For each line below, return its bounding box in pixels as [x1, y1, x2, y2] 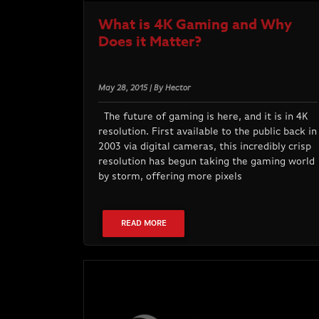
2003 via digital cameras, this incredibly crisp [98, 142, 311, 152]
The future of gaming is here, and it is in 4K [98, 112, 308, 122]
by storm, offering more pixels [98, 172, 242, 182]
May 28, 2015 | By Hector [98, 84, 191, 93]
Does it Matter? [98, 31, 202, 51]
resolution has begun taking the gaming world [98, 157, 315, 167]
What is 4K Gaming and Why [98, 14, 292, 34]
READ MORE [120, 219, 167, 229]
